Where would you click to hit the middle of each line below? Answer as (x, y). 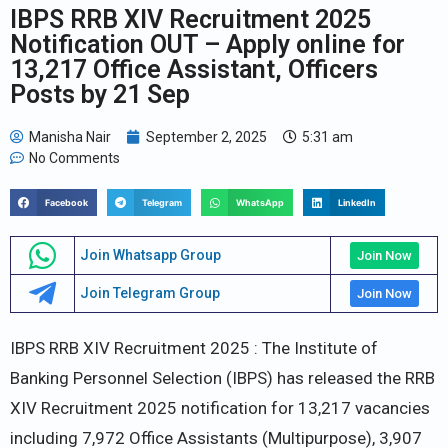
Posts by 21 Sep (100, 94)
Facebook (67, 202)
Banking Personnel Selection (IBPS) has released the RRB (222, 377)
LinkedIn (357, 202)
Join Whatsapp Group (150, 255)
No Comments (74, 157)
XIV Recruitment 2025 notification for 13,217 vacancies (220, 407)
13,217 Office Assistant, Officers (194, 69)
